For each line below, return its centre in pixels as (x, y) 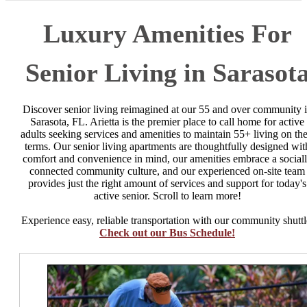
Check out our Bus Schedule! (167, 232)
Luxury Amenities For (167, 33)
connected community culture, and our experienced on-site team (167, 171)
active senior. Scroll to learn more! (167, 195)
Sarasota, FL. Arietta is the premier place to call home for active (167, 121)
